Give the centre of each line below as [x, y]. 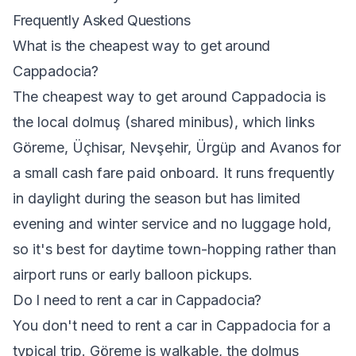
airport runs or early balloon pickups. [133, 275]
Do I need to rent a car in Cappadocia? [137, 300]
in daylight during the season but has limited [157, 198]
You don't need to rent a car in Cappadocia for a [172, 325]
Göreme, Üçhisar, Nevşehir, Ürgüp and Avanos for [177, 147]
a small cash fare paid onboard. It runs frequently [174, 173]
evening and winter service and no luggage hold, [172, 224]
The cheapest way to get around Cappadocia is [169, 97]
